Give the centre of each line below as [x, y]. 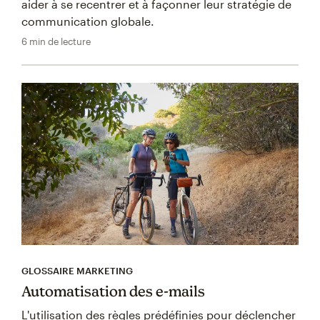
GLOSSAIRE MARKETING [77, 271]
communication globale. [88, 21]
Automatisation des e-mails [113, 291]
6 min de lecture [56, 41]
